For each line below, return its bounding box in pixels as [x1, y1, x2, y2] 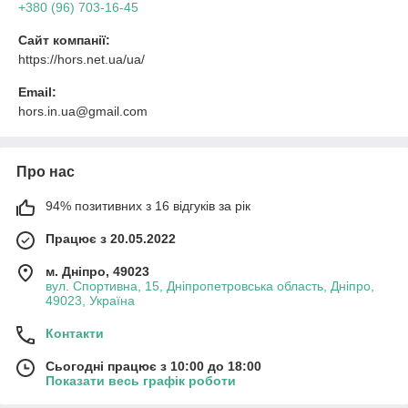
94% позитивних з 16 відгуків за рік [46, 199, 250, 213]
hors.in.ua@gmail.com [18, 104, 148, 118]
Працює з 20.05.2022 [46, 231, 176, 246]
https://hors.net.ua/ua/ [18, 52, 145, 66]
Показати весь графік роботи [46, 373, 236, 388]
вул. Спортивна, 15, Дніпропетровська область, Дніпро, [46, 279, 374, 293]
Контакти [46, 326, 104, 341]
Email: [18, 85, 56, 99]
